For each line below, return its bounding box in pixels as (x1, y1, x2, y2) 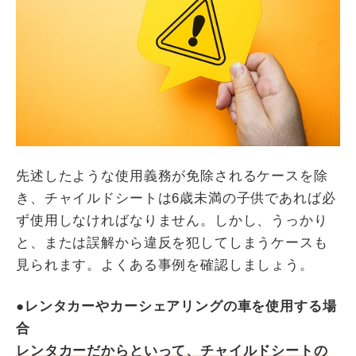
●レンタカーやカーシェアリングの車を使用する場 (16, 299, 337, 315)
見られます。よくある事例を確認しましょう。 (16, 257, 314, 273)
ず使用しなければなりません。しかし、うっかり (16, 213, 328, 229)
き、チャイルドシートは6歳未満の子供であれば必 (16, 191, 336, 207)
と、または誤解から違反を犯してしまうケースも (16, 235, 328, 251)
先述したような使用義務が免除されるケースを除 (16, 168, 328, 184)
